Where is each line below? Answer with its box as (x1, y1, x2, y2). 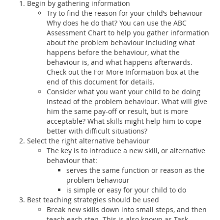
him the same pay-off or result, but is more (47, 106, 188, 116)
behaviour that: (47, 155, 97, 165)
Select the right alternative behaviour (27, 136, 150, 145)
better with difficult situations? (47, 126, 147, 136)
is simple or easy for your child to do (66, 185, 186, 194)
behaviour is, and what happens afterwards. (47, 57, 192, 67)
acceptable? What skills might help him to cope (47, 116, 201, 126)
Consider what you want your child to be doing (47, 86, 200, 96)
